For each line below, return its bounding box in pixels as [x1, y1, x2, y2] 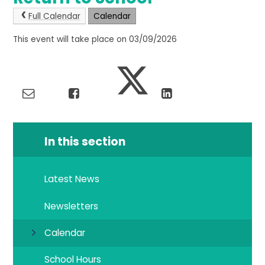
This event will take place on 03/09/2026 [13, 34, 177, 46]
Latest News [44, 173, 100, 186]
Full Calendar [28, 10, 80, 22]
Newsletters [44, 199, 99, 212]
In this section [44, 133, 126, 150]
